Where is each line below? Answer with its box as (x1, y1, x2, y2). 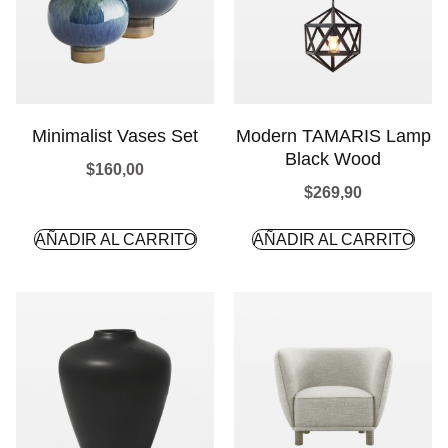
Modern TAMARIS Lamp (235, 126, 431, 146)
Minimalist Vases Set (32, 126, 198, 146)
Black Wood (285, 149, 381, 169)
